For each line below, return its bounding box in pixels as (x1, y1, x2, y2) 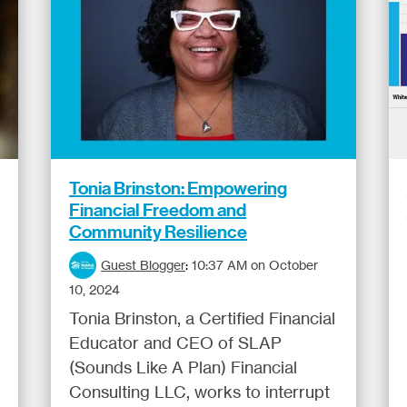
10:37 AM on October (192, 257, 319, 273)
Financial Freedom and (69, 199, 247, 221)
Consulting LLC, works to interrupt (69, 382, 331, 402)
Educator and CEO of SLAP (69, 333, 283, 352)
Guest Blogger (101, 257, 186, 273)
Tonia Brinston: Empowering (69, 177, 288, 199)
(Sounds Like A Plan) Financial (69, 357, 298, 377)
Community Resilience (69, 221, 248, 243)
